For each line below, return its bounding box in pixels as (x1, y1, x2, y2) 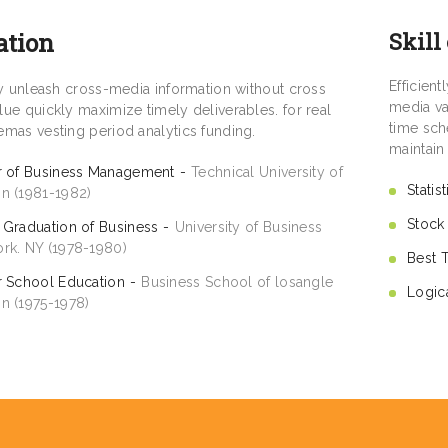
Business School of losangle (141, 274, 334, 291)
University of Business (174, 219, 323, 236)
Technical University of (191, 164, 343, 181)
